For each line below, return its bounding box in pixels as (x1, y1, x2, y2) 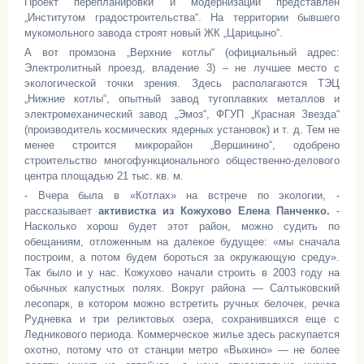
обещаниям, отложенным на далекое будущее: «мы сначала (24, 236, 340, 248)
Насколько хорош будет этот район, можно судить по (24, 220, 340, 232)
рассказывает (24, 205, 98, 217)
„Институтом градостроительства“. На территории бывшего (24, 11, 340, 24)
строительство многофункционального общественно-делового (24, 154, 340, 167)
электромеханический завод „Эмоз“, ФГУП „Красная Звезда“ (24, 108, 340, 120)
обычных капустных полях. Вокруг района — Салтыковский (24, 282, 340, 294)
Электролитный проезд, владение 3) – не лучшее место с (24, 62, 340, 74)
